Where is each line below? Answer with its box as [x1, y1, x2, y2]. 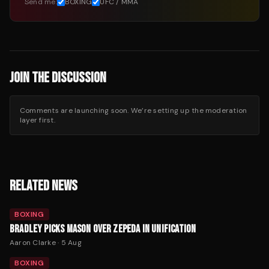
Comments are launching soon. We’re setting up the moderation [20, 106, 247, 116]
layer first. [20, 115, 55, 125]
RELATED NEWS [10, 177, 77, 195]
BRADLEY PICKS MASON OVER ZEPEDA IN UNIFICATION [10, 223, 196, 236]
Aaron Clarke [10, 238, 56, 248]
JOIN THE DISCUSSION [10, 69, 106, 87]
